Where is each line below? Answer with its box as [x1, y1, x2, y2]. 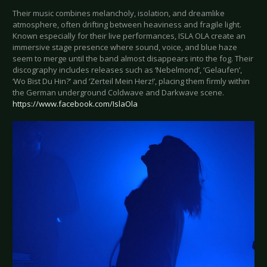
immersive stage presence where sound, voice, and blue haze [13, 41, 237, 52]
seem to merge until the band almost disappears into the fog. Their [13, 52, 253, 64]
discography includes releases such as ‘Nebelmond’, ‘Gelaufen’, [13, 64, 242, 75]
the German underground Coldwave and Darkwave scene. [13, 86, 224, 98]
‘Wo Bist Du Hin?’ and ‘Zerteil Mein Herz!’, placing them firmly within [13, 75, 250, 86]
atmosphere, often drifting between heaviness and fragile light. [13, 18, 241, 30]
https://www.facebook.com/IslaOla [13, 98, 138, 109]
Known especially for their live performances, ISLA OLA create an [13, 30, 246, 41]
